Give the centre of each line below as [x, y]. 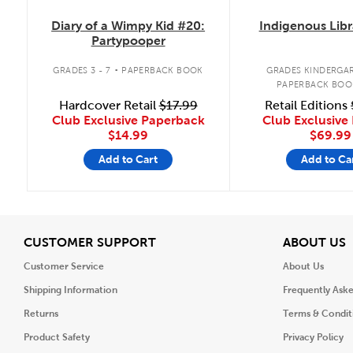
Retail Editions [308, 106]
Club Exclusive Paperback [128, 121]
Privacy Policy [313, 338]
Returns [41, 314]
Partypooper [128, 40]
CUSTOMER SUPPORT [90, 242]
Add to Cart [128, 160]
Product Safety [57, 338]
